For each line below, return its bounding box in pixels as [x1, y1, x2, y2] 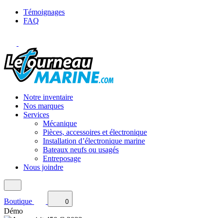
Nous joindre [23, 163, 63, 172]
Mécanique [43, 119, 77, 128]
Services [23, 110, 49, 119]
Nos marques [23, 102, 64, 110]
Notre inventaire [23, 93, 73, 102]
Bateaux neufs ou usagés [43, 145, 119, 154]
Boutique [4, 197, 32, 206]
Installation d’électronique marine [43, 137, 145, 145]
